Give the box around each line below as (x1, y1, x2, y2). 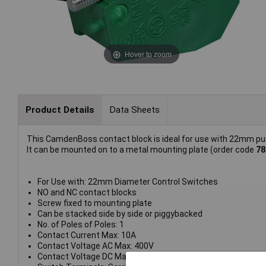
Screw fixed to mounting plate (37, 198, 152, 208)
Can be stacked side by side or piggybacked (37, 209, 202, 219)
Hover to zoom (124, 48, 172, 59)
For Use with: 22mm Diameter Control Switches (37, 177, 218, 187)
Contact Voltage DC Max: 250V (37, 252, 154, 262)
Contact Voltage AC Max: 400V (37, 241, 154, 251)
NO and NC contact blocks (37, 188, 137, 198)
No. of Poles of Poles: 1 (37, 220, 124, 230)
